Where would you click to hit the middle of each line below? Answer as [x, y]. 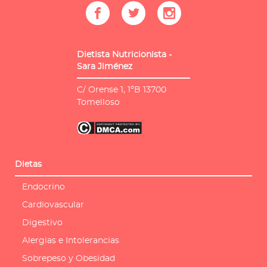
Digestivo [42, 223]
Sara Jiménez [105, 67]
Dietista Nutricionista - [124, 55]
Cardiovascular [53, 205]
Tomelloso [98, 103]
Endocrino [44, 187]
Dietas [28, 165]
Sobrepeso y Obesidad [69, 259]
